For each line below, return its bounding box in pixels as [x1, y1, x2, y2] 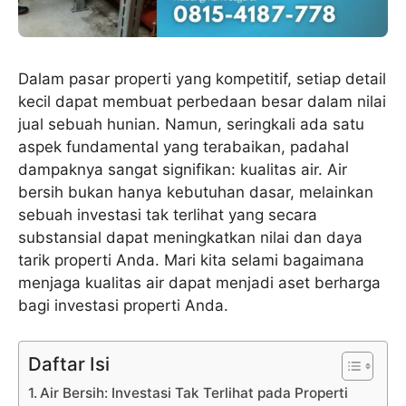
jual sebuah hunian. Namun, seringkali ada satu [18, 115, 364, 134]
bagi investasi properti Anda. [18, 296, 228, 315]
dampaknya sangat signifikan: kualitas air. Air [18, 160, 347, 179]
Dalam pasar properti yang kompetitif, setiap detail [18, 70, 386, 89]
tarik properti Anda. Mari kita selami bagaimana [18, 251, 364, 270]
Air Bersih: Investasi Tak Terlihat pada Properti [40, 383, 349, 401]
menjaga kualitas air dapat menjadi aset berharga [18, 274, 381, 293]
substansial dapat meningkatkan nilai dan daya [18, 228, 362, 247]
